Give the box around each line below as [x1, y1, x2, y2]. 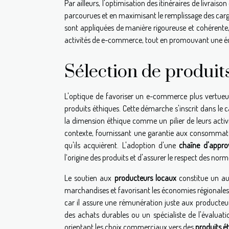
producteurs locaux [114, 173, 176, 184]
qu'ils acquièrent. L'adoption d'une [64, 140, 179, 151]
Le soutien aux [64, 173, 114, 184]
